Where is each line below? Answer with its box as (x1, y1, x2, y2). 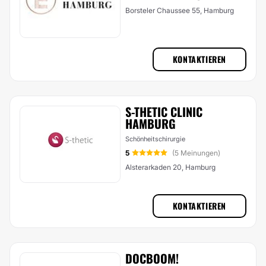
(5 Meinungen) (172, 148, 220, 157)
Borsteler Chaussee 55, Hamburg (125, 6, 234, 15)
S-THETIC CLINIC (125, 103, 202, 121)
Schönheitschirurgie (125, 135, 185, 143)
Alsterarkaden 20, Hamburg (125, 163, 216, 172)
